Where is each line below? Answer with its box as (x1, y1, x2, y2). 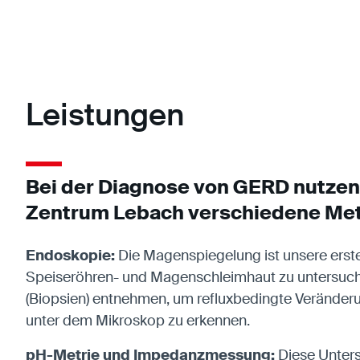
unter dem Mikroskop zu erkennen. (26, 311, 250, 331)
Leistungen (26, 96, 184, 136)
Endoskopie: (26, 246, 118, 266)
